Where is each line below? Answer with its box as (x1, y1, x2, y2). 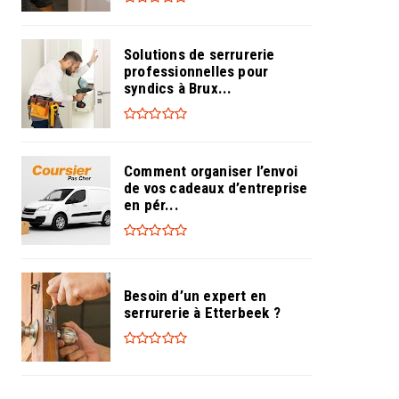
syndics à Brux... (124, 78, 232, 97)
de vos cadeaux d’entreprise (124, 178, 308, 197)
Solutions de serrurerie (124, 45, 275, 63)
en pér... (124, 195, 179, 214)
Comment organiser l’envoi (124, 161, 297, 180)
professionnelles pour (124, 61, 269, 80)
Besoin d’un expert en (124, 287, 267, 305)
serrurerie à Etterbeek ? (124, 304, 281, 322)
